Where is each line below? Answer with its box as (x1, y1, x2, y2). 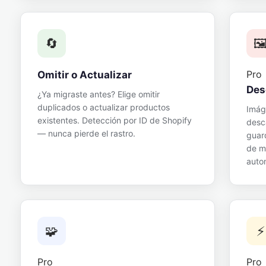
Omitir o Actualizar (37, 69, 132, 81)
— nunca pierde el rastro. (37, 128, 135, 138)
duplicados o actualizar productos (37, 102, 170, 112)
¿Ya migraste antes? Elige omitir (37, 89, 160, 99)
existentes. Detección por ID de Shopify (37, 115, 192, 125)
